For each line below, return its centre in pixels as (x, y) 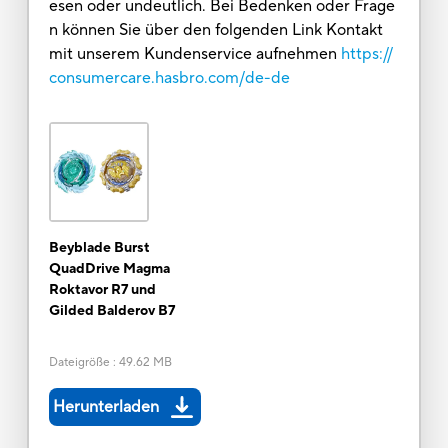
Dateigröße (79, 362)
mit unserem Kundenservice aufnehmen (192, 53)
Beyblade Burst (99, 247)
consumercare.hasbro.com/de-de (169, 77)
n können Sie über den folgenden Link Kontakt (215, 29)
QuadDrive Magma (109, 268)
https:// (366, 53)
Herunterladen (105, 406)
